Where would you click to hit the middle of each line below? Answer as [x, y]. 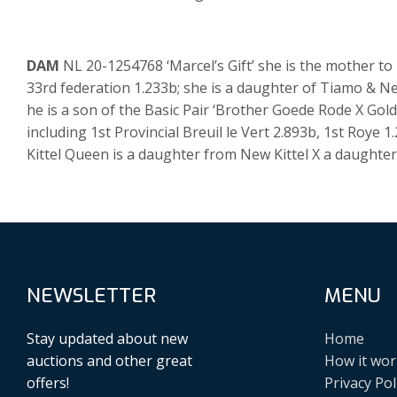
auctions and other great [109, 360]
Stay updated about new [107, 338]
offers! [48, 382]
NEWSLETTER [91, 296]
